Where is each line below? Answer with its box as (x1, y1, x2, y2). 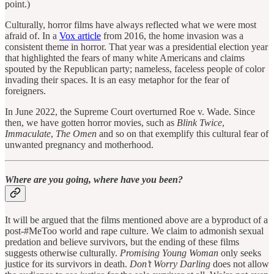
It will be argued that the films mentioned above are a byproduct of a (5, 215, 268, 226)
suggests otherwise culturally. (5, 248, 120, 259)
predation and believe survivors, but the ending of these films (5, 237, 239, 248)
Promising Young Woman (120, 248, 218, 259)
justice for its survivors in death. (5, 259, 130, 270)
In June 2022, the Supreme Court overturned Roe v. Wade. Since (5, 106, 255, 117)
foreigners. (5, 85, 46, 96)
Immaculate (5, 128, 51, 139)
